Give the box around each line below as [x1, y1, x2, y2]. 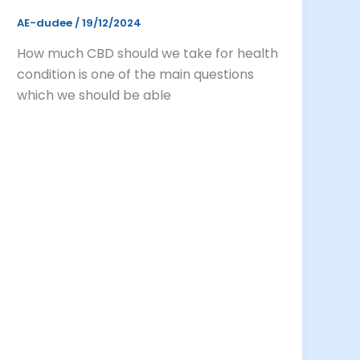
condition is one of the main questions [17, 64, 255, 84]
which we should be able [17, 85, 172, 104]
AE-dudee [17, 15, 76, 31]
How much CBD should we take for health [17, 43, 279, 63]
